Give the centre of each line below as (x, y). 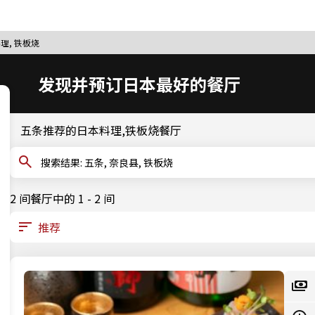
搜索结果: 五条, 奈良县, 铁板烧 (129, 162)
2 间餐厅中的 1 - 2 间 (62, 198)
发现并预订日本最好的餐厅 (139, 84)
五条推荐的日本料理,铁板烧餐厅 (101, 130)
